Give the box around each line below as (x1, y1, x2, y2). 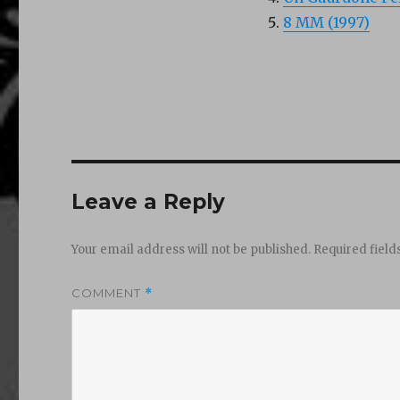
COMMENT (71, 285, 146, 300)
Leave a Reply (71, 188, 226, 214)
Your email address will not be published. (71, 241, 312, 257)
